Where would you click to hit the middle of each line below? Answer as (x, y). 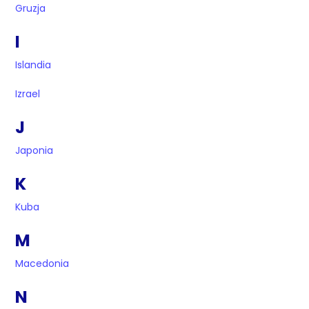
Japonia (34, 151)
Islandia (33, 65)
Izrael (28, 94)
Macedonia (42, 264)
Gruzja (31, 9)
